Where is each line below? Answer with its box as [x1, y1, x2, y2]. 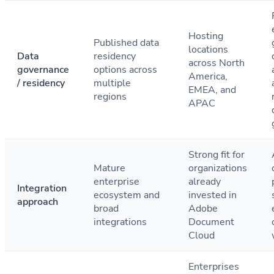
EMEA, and [188, 83, 236, 97]
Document [188, 215, 234, 229]
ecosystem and [94, 188, 160, 202]
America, [188, 70, 228, 84]
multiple [94, 76, 131, 91]
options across [94, 63, 157, 77]
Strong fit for [188, 148, 245, 162]
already [188, 175, 221, 189]
